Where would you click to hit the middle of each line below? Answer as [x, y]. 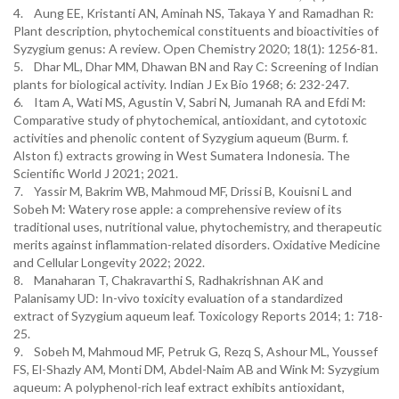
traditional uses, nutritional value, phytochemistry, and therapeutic [198, 227]
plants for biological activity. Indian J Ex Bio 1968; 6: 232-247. [181, 84]
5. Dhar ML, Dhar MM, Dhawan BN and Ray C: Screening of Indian [196, 66]
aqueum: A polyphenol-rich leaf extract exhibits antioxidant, [179, 387]
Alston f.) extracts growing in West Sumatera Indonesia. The [182, 155]
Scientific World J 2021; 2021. [97, 173]
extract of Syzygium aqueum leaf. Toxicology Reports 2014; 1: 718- [198, 316]
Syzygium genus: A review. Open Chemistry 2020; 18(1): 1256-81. [197, 49]
